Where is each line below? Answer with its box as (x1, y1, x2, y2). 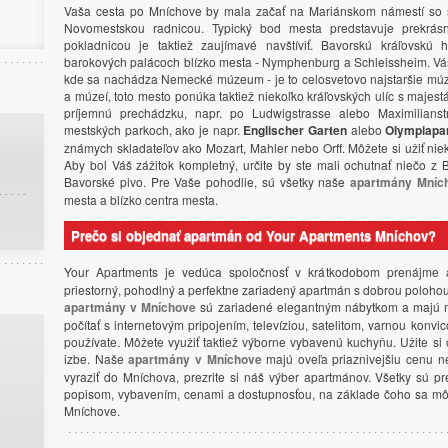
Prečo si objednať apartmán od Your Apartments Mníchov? (70, 225, 436, 245)
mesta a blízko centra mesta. (64, 191, 218, 208)
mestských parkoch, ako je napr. (64, 121, 244, 138)
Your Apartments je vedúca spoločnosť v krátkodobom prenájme (64, 262, 446, 280)
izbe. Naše (64, 349, 129, 367)
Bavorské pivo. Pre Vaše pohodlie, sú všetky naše (64, 173, 351, 190)
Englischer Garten (243, 121, 347, 139)
